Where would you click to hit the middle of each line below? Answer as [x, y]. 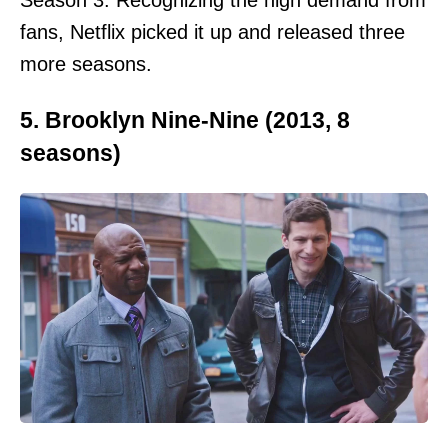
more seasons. [86, 64]
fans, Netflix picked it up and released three [212, 32]
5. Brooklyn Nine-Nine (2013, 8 [185, 119]
